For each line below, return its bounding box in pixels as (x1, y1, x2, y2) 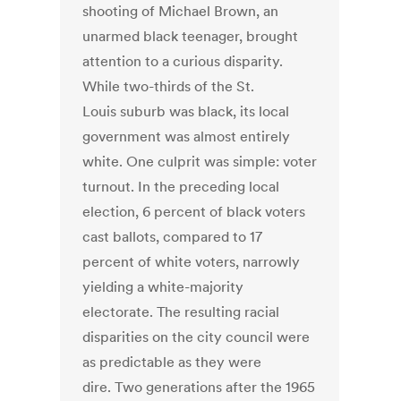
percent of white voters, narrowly (82, 252, 301, 271)
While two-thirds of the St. (82, 77, 255, 96)
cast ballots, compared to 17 (82, 227, 263, 246)
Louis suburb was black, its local (82, 102, 290, 121)
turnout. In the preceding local (82, 177, 280, 196)
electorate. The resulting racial (82, 303, 280, 321)
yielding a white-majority (82, 277, 244, 296)
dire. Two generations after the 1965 (82, 378, 316, 397)
